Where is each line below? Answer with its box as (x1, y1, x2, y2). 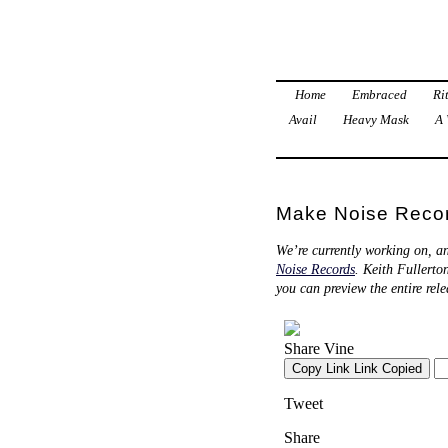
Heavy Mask (342, 112, 409, 128)
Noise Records (276, 260, 355, 277)
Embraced (351, 87, 407, 103)
